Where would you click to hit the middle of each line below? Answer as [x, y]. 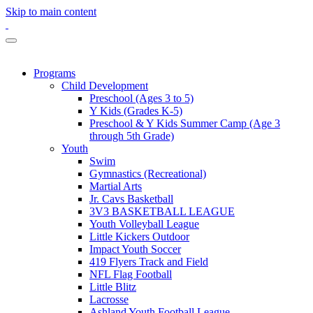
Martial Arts [116, 186]
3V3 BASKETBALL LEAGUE [162, 211]
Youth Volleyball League [144, 224]
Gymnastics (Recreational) [148, 174]
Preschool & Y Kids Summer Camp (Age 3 [185, 123]
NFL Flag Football [131, 274]
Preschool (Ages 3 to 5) [141, 98]
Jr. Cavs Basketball [131, 199]
